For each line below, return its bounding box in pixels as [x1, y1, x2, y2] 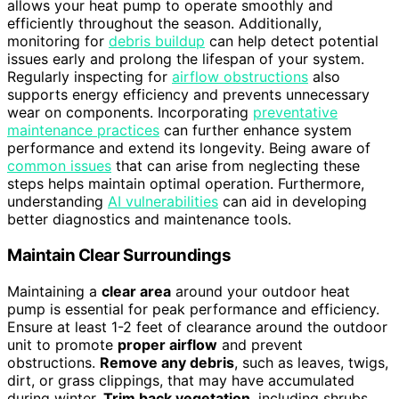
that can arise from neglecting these [111, 157, 360, 175]
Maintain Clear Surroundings [7, 245, 232, 266]
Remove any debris [100, 353, 234, 371]
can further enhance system [159, 121, 352, 140]
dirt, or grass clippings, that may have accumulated [7, 370, 354, 389]
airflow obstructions [172, 68, 308, 86]
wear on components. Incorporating [7, 103, 253, 122]
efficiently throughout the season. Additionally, [7, 14, 322, 33]
